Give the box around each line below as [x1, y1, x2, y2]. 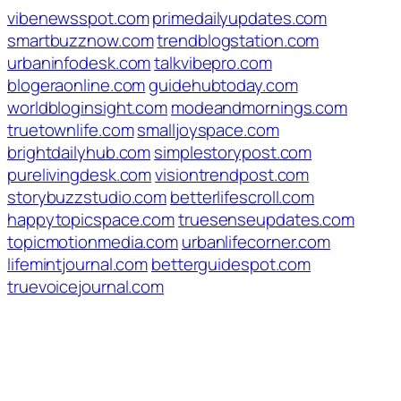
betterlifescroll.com [170, 185, 315, 209]
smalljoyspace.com [137, 118, 279, 141]
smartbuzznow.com [7, 29, 154, 52]
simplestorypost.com [154, 141, 312, 164]
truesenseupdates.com [178, 208, 355, 231]
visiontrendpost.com [155, 163, 310, 186]
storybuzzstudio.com [7, 185, 167, 209]
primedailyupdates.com [152, 6, 328, 30]
